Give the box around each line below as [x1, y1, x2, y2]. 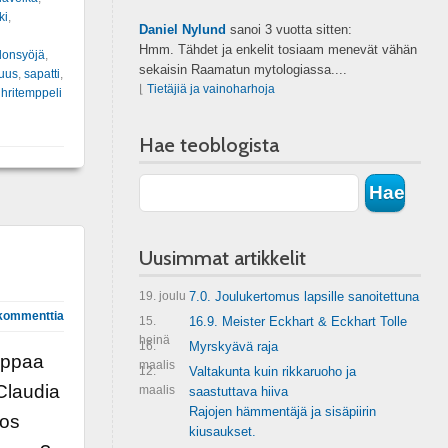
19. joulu [138, 289, 186, 303]
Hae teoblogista [138, 133, 279, 157]
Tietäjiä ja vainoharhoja [146, 82, 275, 96]
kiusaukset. [188, 424, 256, 439]
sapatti [23, 66, 60, 81]
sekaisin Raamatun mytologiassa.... [138, 62, 347, 77]
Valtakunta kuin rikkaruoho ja [188, 364, 356, 379]
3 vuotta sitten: [264, 22, 352, 37]
